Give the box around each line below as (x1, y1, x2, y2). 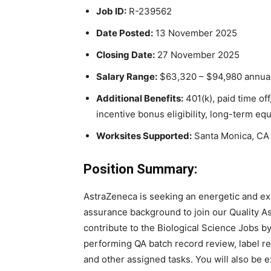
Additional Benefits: (96, 93, 183, 104)
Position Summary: (83, 162, 197, 177)
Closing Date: (96, 49, 155, 60)
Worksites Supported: (96, 130, 192, 142)
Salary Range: (96, 71, 157, 82)
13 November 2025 (153, 27, 237, 39)
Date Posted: (96, 27, 153, 39)
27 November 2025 (155, 49, 240, 60)
